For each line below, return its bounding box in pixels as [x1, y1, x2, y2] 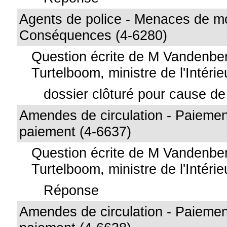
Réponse [44, 182, 99, 198]
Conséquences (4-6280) [19, 27, 168, 43]
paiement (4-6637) [19, 124, 132, 139]
